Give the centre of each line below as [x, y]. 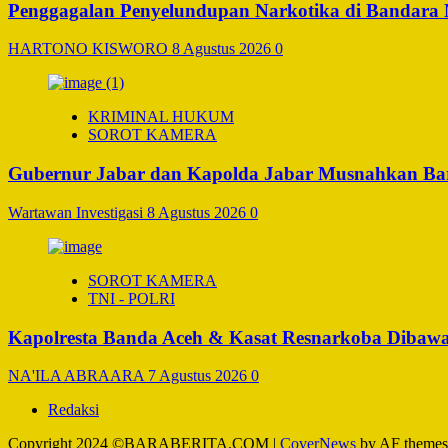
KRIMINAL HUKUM [161, 117]
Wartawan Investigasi [77, 212]
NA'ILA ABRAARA [78, 376]
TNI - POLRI [131, 298]
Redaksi [73, 410]
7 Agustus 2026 [199, 376]
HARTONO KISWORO [90, 49]
